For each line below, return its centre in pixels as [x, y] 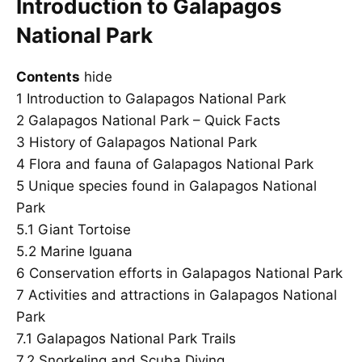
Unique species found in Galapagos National [173, 186]
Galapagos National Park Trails [136, 339]
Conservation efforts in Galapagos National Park [186, 274]
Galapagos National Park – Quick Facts [154, 121]
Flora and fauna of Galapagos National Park [171, 164]
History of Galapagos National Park [143, 143]
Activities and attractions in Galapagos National [183, 295]
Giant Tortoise [84, 230]
